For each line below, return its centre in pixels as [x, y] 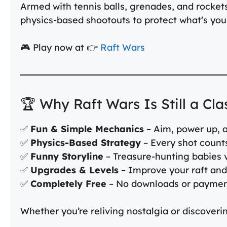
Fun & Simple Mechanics [87, 129]
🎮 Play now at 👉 [60, 48]
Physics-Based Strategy [86, 143]
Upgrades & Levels [74, 170]
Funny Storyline [67, 157]
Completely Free [68, 184]
